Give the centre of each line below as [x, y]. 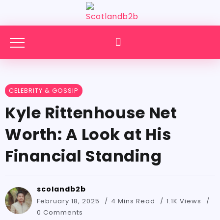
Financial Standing [83, 156]
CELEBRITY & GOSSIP [44, 91]
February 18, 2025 [68, 201]
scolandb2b [61, 189]
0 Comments [60, 212]
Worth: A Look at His [88, 134]
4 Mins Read [134, 201]
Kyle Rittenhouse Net [91, 113]
